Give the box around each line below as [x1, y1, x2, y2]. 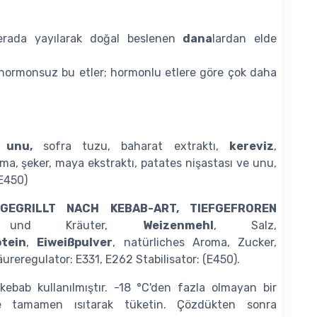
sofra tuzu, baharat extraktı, [32, 139, 230, 154]
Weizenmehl [142, 219, 214, 233]
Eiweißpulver [37, 236, 113, 250]
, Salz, [213, 219, 277, 233]
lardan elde [212, 32, 277, 46]
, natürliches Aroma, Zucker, [113, 236, 277, 250]
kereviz [229, 139, 275, 154]
